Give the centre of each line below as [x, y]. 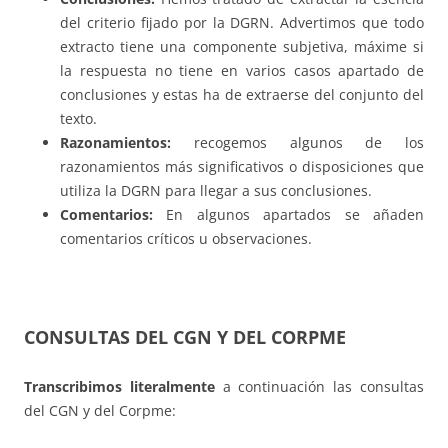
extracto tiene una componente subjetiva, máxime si [242, 47]
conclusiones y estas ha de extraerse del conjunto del [242, 95]
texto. [78, 119]
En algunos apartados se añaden [288, 215]
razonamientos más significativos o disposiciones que [242, 167]
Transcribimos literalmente [119, 387]
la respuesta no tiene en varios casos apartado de [242, 71]
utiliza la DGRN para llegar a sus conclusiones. [216, 191]
